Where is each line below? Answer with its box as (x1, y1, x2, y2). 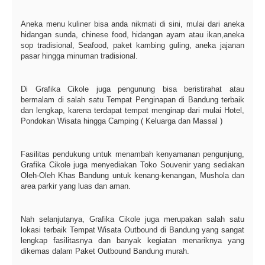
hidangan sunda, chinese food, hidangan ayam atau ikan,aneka (21, 30, 244, 40)
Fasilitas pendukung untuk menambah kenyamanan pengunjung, (21, 150, 244, 159)
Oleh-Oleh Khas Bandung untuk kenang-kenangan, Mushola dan (21, 171, 244, 180)
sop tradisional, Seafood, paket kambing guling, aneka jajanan (21, 41, 244, 50)
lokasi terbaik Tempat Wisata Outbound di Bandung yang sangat (21, 225, 244, 235)
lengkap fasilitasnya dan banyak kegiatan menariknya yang (21, 236, 244, 245)
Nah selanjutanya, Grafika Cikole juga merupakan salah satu (21, 215, 244, 224)
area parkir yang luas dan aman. (21, 182, 131, 191)
